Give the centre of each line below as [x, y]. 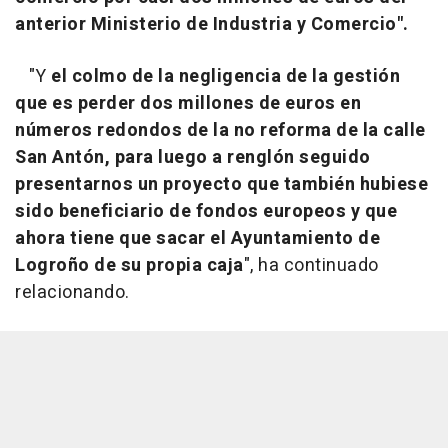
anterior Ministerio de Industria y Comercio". [212, 25]
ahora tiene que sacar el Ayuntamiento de [197, 239]
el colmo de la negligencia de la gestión [225, 77]
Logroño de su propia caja [129, 266]
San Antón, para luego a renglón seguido [193, 158]
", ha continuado [311, 266]
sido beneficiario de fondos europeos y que [206, 212]
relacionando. [72, 293]
